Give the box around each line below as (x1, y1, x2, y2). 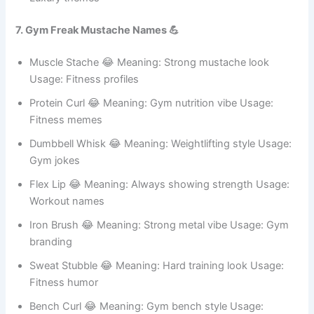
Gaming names (29, 12, 102, 25)
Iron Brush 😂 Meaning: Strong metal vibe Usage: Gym (29, 280, 289, 293)
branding (29, 296, 73, 310)
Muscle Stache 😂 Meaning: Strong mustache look (29, 117, 270, 130)
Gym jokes (29, 215, 81, 228)
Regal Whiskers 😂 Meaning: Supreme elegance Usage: (29, 36, 292, 49)
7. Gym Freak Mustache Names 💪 (15, 85, 180, 98)
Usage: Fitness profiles (29, 134, 139, 147)
